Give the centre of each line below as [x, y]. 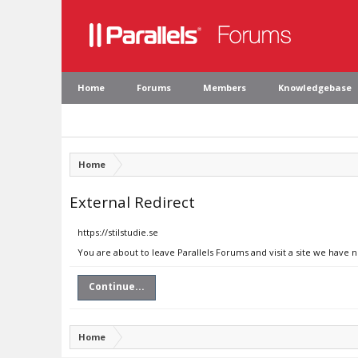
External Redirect [132, 202]
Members [225, 88]
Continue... [117, 286]
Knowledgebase [315, 88]
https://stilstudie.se [118, 232]
